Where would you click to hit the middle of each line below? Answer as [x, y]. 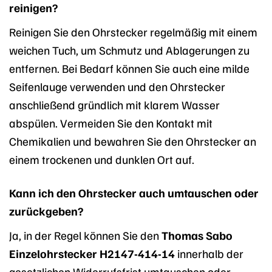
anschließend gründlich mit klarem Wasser [114, 105]
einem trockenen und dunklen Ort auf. [102, 159]
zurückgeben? [46, 210]
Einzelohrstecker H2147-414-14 [92, 253]
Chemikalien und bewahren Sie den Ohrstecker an [133, 141]
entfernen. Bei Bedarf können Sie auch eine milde [129, 68]
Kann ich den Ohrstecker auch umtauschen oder [134, 192]
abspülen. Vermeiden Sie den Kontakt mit [111, 123]
